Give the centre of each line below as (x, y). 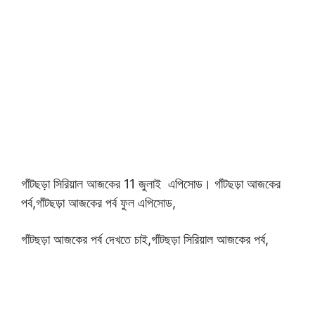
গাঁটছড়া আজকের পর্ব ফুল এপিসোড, (106, 202)
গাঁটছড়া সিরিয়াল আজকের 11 (78, 184)
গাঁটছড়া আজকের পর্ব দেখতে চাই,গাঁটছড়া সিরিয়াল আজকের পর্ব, (145, 239)
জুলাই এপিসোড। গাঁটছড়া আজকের (208, 184)
